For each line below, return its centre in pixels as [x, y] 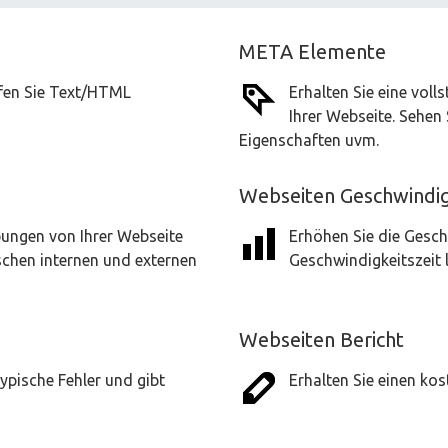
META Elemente [312, 51]
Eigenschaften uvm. [309, 140]
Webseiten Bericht [321, 339]
